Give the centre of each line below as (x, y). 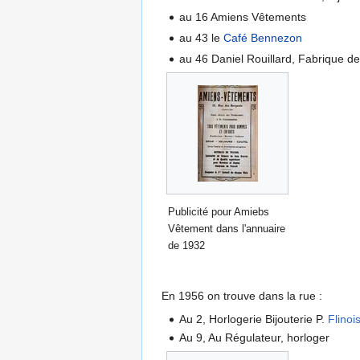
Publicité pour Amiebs (219, 211)
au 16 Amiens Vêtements (243, 16)
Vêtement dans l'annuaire (227, 228)
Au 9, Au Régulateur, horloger (255, 338)
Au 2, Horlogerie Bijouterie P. (254, 319)
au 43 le (202, 37)
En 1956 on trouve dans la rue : (242, 295)
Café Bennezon (263, 37)
